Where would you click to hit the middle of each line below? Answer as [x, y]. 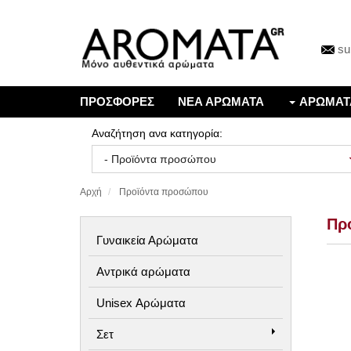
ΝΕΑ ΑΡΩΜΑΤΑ [221, 101]
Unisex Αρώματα [141, 302]
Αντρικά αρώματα [143, 271]
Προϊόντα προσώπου [164, 192]
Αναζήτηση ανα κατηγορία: [157, 133]
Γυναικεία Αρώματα [147, 240]
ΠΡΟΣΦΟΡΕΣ [117, 101]
